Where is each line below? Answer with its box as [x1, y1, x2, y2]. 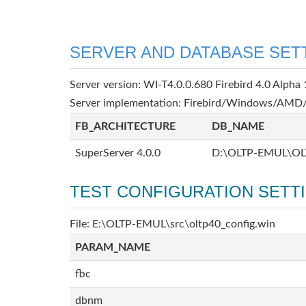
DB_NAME [212, 121, 264, 132]
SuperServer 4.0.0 [75, 148, 161, 158]
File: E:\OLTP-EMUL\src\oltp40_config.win [70, 219, 275, 229]
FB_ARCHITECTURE [75, 121, 176, 132]
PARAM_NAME [75, 242, 150, 253]
